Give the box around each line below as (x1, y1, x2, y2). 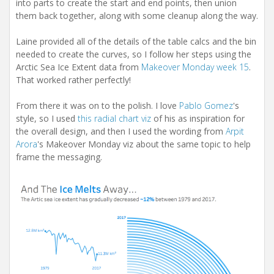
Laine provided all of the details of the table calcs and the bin (16, 35, 256, 47)
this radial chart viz (78, 113, 151, 124)
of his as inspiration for (151, 113, 245, 124)
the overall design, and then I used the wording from (16, 125, 226, 137)
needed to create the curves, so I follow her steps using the (16, 48, 251, 60)
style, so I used (16, 113, 78, 124)
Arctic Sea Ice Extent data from (16, 61, 141, 73)
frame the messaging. (16, 151, 102, 163)
